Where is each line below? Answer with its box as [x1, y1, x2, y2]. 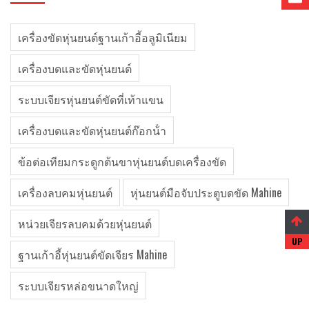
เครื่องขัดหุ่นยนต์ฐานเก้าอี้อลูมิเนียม [18, 29, 188, 46]
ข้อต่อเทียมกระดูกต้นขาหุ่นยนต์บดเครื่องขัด [18, 153, 226, 170]
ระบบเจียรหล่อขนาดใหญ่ [18, 277, 139, 294]
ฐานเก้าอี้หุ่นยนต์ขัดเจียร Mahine [18, 246, 167, 263]
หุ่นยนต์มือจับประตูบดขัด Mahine [130, 184, 281, 201]
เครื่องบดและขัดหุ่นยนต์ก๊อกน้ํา [18, 122, 166, 139]
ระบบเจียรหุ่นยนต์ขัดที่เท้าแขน [18, 91, 163, 108]
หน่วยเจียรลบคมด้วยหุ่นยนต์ [18, 215, 152, 232]
